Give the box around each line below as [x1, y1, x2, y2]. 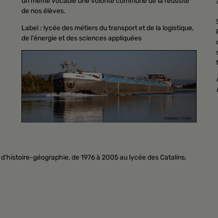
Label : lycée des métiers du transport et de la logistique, [21, 23, 194, 32]
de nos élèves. [21, 6, 66, 15]
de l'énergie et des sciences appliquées [21, 34, 142, 42]
